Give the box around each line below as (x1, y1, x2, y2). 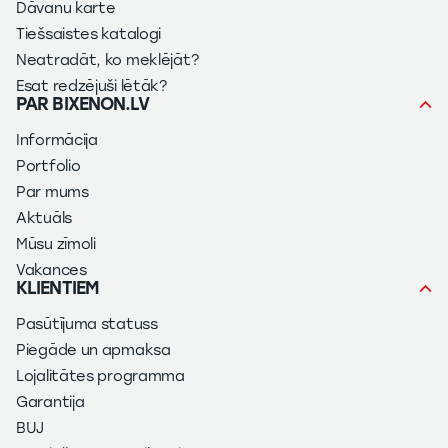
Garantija (16, 393, 85, 412)
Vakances (16, 261, 87, 280)
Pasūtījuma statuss (16, 315, 158, 334)
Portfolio (16, 157, 81, 176)
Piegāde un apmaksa (16, 341, 171, 360)
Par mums (16, 183, 89, 202)
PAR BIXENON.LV (16, 93, 149, 115)
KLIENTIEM (16, 277, 100, 299)
